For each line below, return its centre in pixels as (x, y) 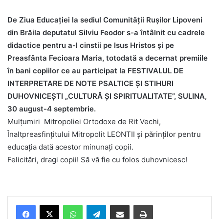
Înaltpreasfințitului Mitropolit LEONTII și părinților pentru (104, 134)
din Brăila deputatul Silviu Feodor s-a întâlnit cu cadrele (106, 33)
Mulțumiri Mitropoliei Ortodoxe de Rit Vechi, (84, 122)
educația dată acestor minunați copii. (70, 147)
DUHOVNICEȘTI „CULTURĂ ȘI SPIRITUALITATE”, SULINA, (107, 96)
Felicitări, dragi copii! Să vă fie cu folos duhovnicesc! (97, 160)
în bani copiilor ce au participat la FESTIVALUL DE (95, 71)
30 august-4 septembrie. (52, 109)
